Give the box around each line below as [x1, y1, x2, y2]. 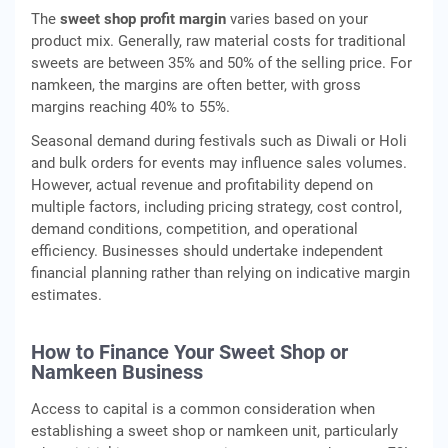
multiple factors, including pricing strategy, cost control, [31, 198, 402, 216]
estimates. [31, 286, 102, 304]
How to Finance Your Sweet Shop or [31, 340, 348, 364]
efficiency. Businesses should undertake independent [31, 242, 383, 260]
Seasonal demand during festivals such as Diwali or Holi [31, 132, 407, 150]
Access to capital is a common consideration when [31, 400, 375, 418]
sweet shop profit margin [60, 10, 226, 28]
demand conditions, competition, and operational [31, 220, 358, 238]
